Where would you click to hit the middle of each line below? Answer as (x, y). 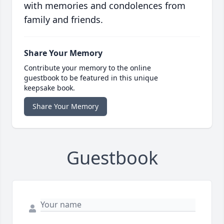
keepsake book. (49, 87)
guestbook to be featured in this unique (91, 77)
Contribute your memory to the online (87, 67)
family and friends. (63, 19)
